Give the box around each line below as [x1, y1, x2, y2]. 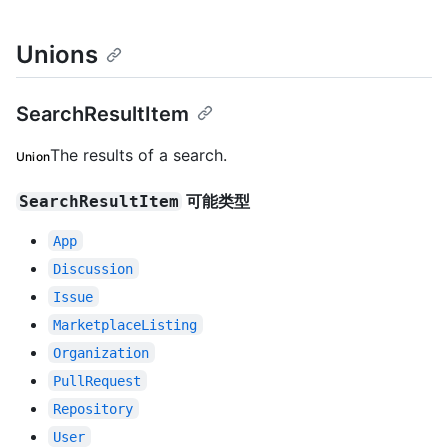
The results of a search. [50, 144, 228, 165]
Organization [53, 344, 150, 361]
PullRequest [53, 372, 142, 389]
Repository [53, 400, 134, 417]
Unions [16, 39, 98, 69]
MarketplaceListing [53, 316, 198, 333]
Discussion [53, 260, 134, 277]
